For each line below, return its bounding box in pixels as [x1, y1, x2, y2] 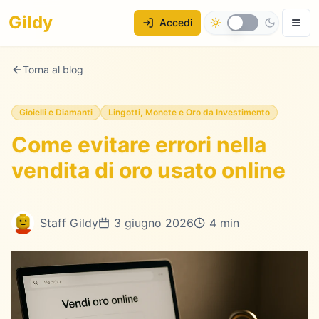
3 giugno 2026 [114, 216, 194, 230]
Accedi [159, 16, 192, 28]
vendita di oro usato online [11, 157, 286, 183]
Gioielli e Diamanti [19, 107, 93, 117]
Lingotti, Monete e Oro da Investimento [108, 107, 270, 117]
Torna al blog [23, 63, 83, 75]
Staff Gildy [40, 216, 98, 230]
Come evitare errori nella [11, 132, 266, 157]
